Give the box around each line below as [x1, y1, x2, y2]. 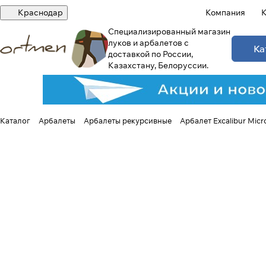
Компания [205, 7, 245, 18]
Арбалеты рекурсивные [84, 116, 172, 125]
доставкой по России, [107, 49, 193, 59]
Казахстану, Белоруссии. [107, 60, 210, 71]
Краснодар [18, 7, 63, 18]
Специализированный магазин [107, 26, 230, 37]
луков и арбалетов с [107, 37, 189, 48]
